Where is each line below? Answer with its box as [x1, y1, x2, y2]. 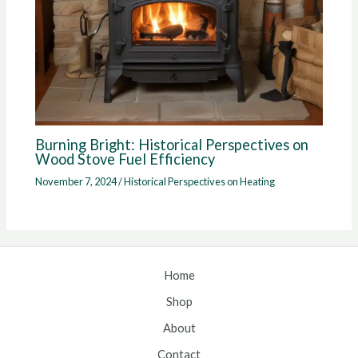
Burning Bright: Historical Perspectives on [35, 135, 309, 153]
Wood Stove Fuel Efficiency [35, 149, 216, 168]
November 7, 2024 [35, 174, 119, 188]
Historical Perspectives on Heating [124, 174, 276, 188]
